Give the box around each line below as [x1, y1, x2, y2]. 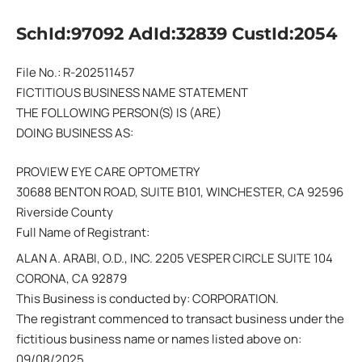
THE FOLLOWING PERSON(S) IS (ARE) [16, 104, 221, 121]
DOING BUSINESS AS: [16, 124, 133, 141]
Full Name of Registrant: [16, 223, 149, 241]
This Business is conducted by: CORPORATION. [16, 290, 279, 307]
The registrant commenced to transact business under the [16, 310, 344, 327]
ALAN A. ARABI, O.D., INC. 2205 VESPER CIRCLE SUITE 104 [16, 250, 333, 267]
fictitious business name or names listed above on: [16, 330, 301, 347]
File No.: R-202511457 [16, 64, 135, 81]
